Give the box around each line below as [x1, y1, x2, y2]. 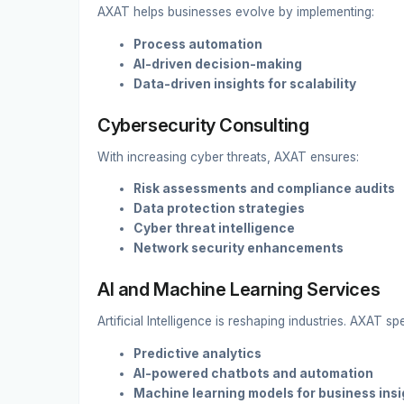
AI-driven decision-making [133, 56, 302, 71]
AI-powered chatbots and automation [133, 366, 373, 381]
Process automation [133, 36, 262, 51]
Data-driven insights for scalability [133, 76, 356, 91]
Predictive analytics [133, 346, 262, 361]
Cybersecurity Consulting [97, 114, 309, 136]
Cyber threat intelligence [133, 221, 295, 236]
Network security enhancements [133, 241, 344, 256]
